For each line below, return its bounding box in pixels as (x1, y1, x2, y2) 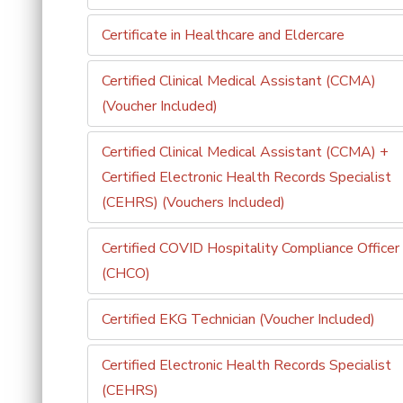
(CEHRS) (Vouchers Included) (102, 193, 285, 212)
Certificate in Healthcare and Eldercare (102, 25, 345, 45)
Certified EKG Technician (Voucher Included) (102, 309, 375, 329)
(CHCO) (102, 264, 150, 283)
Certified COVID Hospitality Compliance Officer (102, 238, 399, 258)
